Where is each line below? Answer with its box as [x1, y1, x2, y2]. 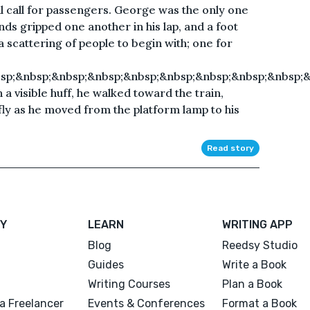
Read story [206, 143, 254, 153]
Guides [88, 257, 125, 271]
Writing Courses [88, 277, 171, 291]
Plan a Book [221, 277, 282, 291]
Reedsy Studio [221, 238, 298, 252]
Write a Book [221, 257, 286, 271]
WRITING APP [221, 217, 293, 231]
